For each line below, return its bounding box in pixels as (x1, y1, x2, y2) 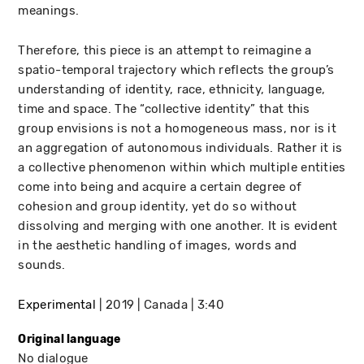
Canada (144, 297, 188, 312)
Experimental (18, 297, 97, 312)
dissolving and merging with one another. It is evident (18, 218, 338, 233)
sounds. (18, 257, 66, 272)
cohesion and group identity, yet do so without (18, 198, 297, 214)
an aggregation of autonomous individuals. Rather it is (18, 140, 343, 155)
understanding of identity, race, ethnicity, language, (18, 81, 326, 97)
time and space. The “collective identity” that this (18, 101, 310, 116)
